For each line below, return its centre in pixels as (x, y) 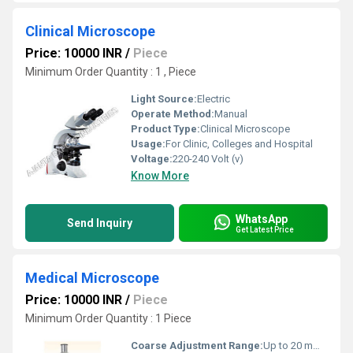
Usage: (148, 144)
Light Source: (164, 99)
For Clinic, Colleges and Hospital (239, 144)
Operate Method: (173, 114)
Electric (214, 99)
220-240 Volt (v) (208, 159)
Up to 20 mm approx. (288, 346)
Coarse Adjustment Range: (197, 346)
